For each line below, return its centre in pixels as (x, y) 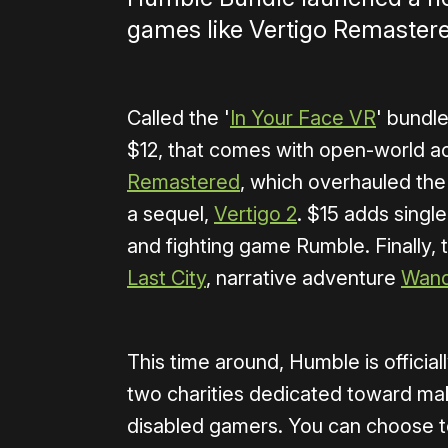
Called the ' (178, 118)
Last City (166, 278)
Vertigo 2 (255, 214)
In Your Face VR (303, 118)
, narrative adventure (303, 278)
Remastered (183, 182)
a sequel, (170, 214)
